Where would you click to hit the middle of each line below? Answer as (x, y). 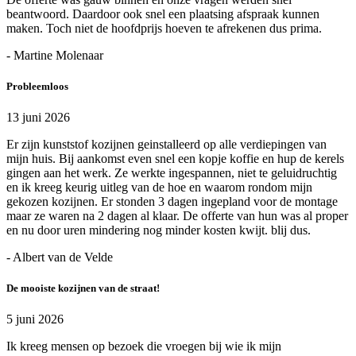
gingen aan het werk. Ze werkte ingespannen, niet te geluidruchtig (172, 172)
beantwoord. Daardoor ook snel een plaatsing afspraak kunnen (163, 14)
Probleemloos (37, 86)
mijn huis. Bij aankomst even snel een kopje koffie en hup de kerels (175, 158)
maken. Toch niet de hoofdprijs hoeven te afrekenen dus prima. (164, 28)
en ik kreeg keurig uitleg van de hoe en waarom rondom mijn (159, 187)
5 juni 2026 (35, 319)
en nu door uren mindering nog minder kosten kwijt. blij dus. (159, 230)
